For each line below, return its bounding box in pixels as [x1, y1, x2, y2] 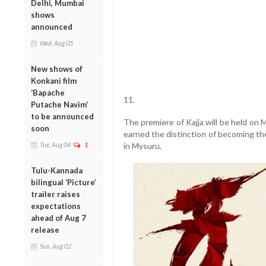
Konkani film [31, 75, 77, 85]
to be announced [31, 111, 94, 121]
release [31, 224, 59, 235]
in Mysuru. [123, 141, 161, 151]
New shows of [31, 64, 83, 74]
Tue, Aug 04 [40, 140, 71, 148]
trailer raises [31, 189, 80, 199]
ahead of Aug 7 [31, 213, 86, 223]
